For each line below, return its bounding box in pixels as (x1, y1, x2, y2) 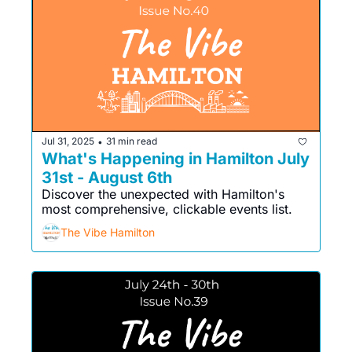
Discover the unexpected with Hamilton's (42, 185, 284, 202)
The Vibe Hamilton (60, 225, 155, 240)
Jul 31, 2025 (42, 135, 94, 148)
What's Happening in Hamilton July (42, 148, 310, 168)
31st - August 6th (42, 167, 172, 187)
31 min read (106, 135, 157, 148)
